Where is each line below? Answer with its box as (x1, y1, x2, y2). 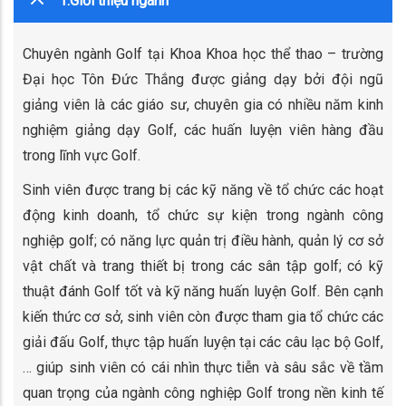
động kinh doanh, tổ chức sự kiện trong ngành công (23, 206, 383, 224)
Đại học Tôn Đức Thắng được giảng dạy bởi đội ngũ (23, 70, 383, 88)
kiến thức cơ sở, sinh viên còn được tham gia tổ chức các (23, 307, 383, 325)
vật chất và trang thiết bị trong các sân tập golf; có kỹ (23, 256, 383, 275)
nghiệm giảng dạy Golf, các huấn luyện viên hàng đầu (23, 121, 383, 139)
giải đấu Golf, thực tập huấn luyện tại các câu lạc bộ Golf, (23, 333, 383, 351)
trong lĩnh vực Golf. (23, 146, 140, 164)
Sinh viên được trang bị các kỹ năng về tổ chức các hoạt (23, 180, 383, 198)
